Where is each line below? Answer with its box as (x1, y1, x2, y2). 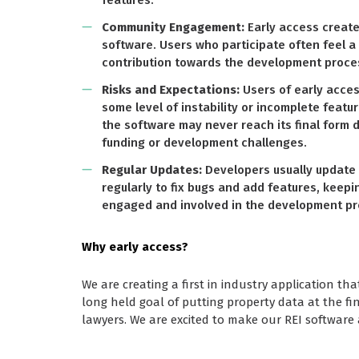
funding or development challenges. (102, 135, 307, 151)
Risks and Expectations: (102, 83, 240, 98)
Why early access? (82, 240, 188, 255)
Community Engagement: (102, 20, 244, 35)
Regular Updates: (102, 163, 202, 178)
